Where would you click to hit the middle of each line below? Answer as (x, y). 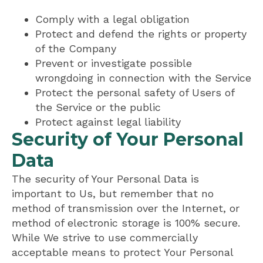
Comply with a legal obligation (112, 19)
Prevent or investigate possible (114, 63)
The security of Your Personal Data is (105, 179)
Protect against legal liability (108, 122)
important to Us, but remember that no (113, 194)
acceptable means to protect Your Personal (122, 252)
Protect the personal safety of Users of (135, 93)
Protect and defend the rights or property (141, 34)
